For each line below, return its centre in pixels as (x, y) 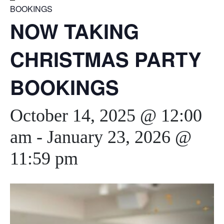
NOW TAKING (74, 31)
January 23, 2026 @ (119, 137)
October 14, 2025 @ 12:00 (106, 115)
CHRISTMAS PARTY (106, 59)
